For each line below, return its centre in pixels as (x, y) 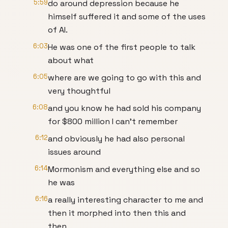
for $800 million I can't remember (113, 121)
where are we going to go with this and (124, 78)
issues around (74, 152)
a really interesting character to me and (125, 200)
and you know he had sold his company (124, 108)
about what (71, 60)
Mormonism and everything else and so (124, 169)
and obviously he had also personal (116, 139)
